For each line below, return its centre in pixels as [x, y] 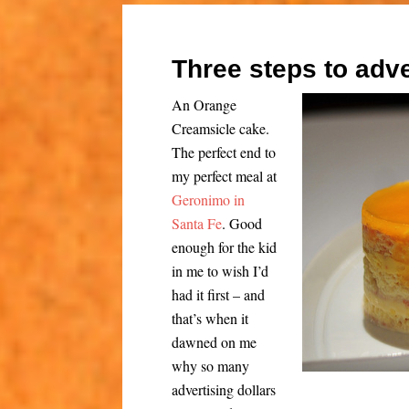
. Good [242, 223]
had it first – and [219, 294]
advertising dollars [224, 389]
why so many [211, 365]
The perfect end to [224, 152]
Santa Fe [197, 223]
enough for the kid [225, 246]
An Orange [204, 104]
